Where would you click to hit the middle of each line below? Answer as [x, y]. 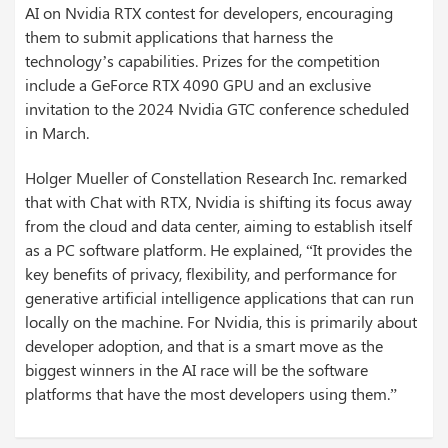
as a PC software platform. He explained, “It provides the [218, 250]
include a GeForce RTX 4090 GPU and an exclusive [198, 85]
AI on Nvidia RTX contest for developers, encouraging [209, 13]
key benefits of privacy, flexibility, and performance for [211, 274]
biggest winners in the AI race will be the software [196, 370]
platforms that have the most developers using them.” [211, 394]
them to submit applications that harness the [179, 37]
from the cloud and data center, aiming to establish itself [218, 226]
